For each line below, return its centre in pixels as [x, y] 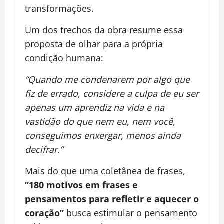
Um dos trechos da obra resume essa [104, 30]
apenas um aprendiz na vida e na [95, 108]
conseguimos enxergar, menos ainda [103, 136]
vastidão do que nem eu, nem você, [100, 122]
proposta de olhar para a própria [94, 44]
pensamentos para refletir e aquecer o [112, 199]
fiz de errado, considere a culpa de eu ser [112, 94]
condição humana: [64, 58]
